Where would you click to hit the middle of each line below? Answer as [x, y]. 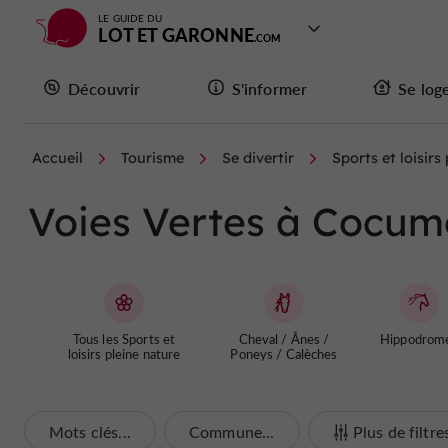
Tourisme [152, 158]
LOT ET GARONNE [176, 34]
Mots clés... [90, 431]
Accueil [57, 158]
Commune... [231, 431]
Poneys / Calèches [284, 353]
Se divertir [258, 158]
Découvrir [104, 88]
